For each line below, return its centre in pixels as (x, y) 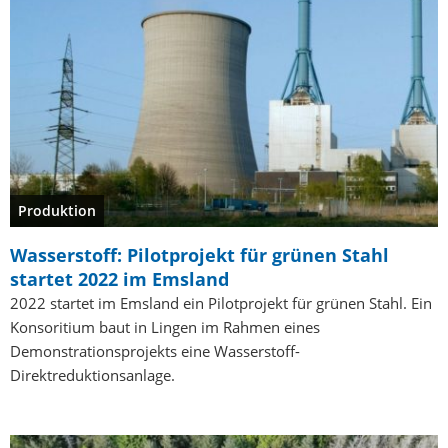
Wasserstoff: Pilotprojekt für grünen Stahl (199, 254)
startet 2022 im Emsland (119, 278)
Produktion (57, 210)
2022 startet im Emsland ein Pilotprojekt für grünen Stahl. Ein (221, 302)
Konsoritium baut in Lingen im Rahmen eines (165, 326)
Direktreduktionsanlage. (92, 374)
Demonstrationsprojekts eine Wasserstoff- (155, 350)
